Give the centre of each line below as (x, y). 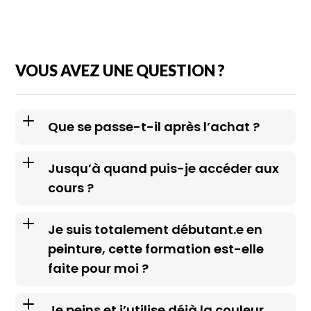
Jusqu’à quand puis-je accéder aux (164, 168)
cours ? (71, 187)
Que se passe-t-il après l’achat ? (154, 126)
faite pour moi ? (99, 268)
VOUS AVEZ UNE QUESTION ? (120, 70)
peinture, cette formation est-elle (156, 249)
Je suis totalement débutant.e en (155, 229)
